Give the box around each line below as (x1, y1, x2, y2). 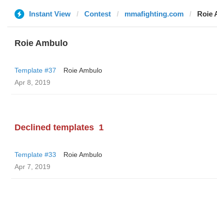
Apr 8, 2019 (15, 78, 50, 86)
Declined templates (15, 123, 94, 132)
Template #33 (15, 151, 56, 158)
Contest (84, 10, 111, 18)
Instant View (29, 10, 71, 18)
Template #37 (15, 66, 56, 74)
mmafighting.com (124, 10, 184, 18)
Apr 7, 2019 (15, 163, 50, 170)
